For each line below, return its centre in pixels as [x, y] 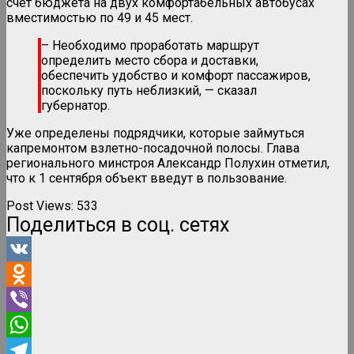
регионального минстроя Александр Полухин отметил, [168, 163]
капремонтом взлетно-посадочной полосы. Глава [153, 148]
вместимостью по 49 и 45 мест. [100, 17]
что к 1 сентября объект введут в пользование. [147, 178]
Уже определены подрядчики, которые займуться [155, 133]
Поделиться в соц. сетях [118, 224]
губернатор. [75, 105]
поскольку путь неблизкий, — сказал [149, 90]
